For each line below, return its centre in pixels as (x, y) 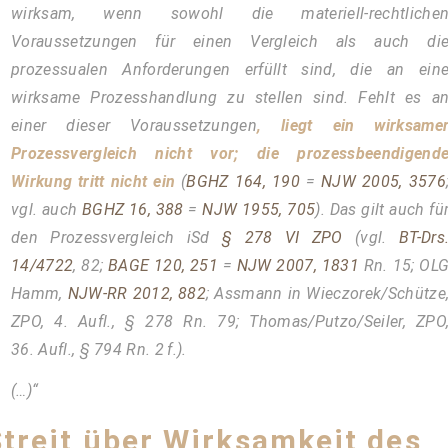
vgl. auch (46, 209)
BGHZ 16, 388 (132, 209)
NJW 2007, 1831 (298, 265)
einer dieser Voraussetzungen (133, 125)
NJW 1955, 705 (259, 209)
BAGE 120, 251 (162, 265)
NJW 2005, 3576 (383, 181)
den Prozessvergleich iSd (116, 237)
